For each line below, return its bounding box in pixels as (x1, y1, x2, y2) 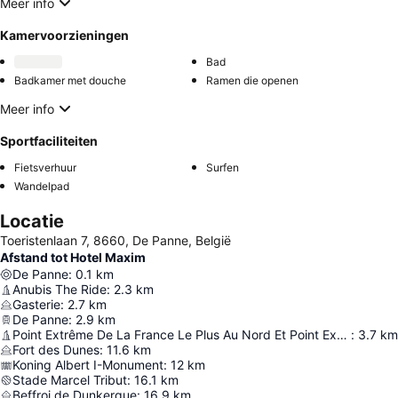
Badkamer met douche (14, 74, 126, 88)
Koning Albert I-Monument (12, 357, 163, 373)
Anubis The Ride (12, 282, 107, 298)
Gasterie (12, 297, 60, 313)
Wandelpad (14, 179, 69, 194)
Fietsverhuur (14, 161, 76, 175)
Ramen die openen (206, 74, 298, 88)
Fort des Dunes (12, 342, 99, 358)
